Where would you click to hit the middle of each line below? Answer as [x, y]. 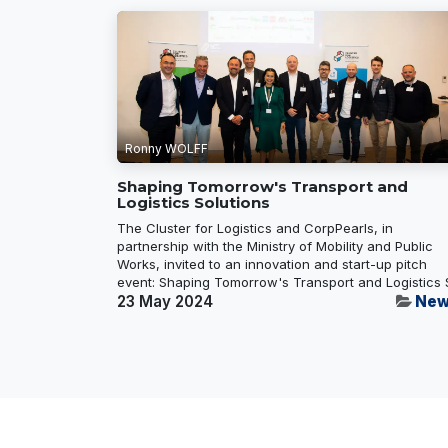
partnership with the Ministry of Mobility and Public [275, 245]
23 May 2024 [165, 301]
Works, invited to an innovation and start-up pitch [272, 263]
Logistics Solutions [193, 202]
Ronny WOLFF [166, 148]
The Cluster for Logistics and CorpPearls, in [255, 227]
